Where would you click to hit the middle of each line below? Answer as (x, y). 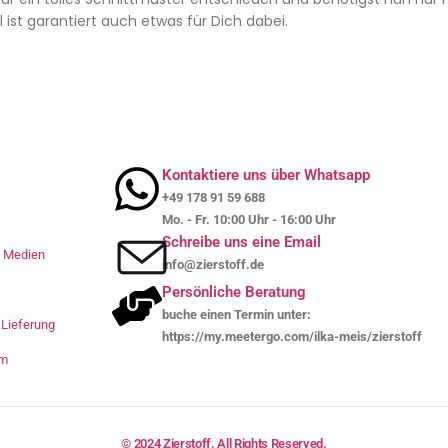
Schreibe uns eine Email (241, 241)
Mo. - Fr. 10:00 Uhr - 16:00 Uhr (249, 219)
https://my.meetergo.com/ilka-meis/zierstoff (292, 336)
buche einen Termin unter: (236, 314)
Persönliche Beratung (234, 291)
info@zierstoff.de (213, 264)
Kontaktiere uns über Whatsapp (266, 174)
